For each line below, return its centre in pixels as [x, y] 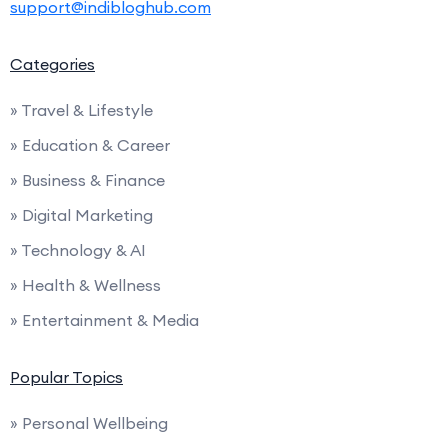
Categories [52, 64]
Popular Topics [66, 377]
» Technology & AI [78, 250]
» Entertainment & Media [104, 320]
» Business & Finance [87, 180]
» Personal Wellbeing [89, 423]
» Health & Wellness [85, 285]
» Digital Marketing [81, 215]
